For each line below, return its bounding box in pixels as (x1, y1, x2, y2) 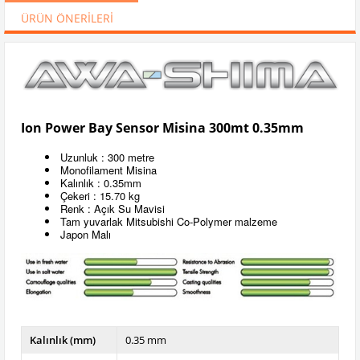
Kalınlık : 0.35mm (60, 174, 141, 190)
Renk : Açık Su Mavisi (60, 200, 165, 216)
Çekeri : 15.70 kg (60, 187, 140, 203)
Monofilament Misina (60, 162, 157, 178)
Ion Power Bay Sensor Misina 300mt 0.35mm (21, 118, 304, 137)
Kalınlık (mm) (30, 333, 96, 348)
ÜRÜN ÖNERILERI (21, 10, 113, 26)
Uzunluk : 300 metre (60, 149, 154, 165)
